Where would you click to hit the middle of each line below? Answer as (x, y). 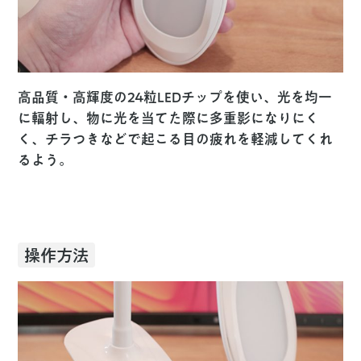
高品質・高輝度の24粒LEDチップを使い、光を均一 (175, 97)
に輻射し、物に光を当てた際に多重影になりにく (169, 118)
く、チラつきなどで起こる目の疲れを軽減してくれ (176, 139)
